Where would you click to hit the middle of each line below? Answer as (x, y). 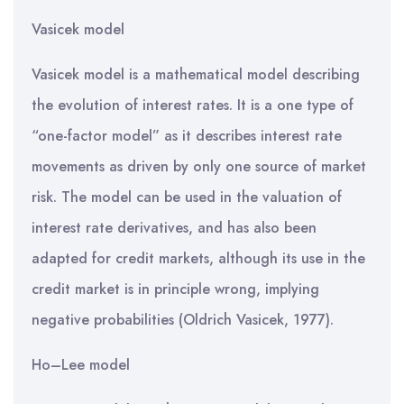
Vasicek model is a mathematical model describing (196, 74)
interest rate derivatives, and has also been (174, 228)
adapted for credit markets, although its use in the (198, 258)
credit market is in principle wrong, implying (175, 289)
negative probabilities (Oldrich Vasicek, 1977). (183, 320)
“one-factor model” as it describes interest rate (187, 136)
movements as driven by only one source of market (199, 166)
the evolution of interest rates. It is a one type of (193, 105)
